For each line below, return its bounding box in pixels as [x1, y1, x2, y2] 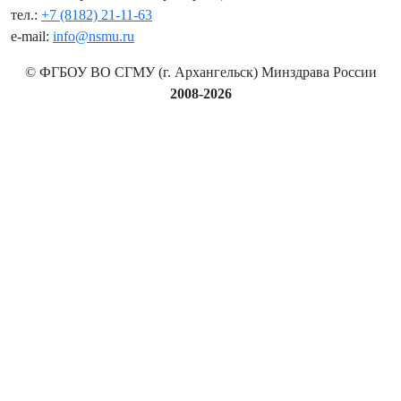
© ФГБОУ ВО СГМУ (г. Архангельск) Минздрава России [24, 64, 377, 81]
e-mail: [11, 29, 53, 45]
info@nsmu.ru [53, 29, 134, 45]
